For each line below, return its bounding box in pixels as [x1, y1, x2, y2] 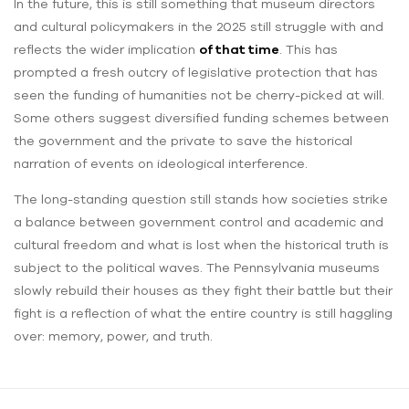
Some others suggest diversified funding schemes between [14, 110, 389, 125]
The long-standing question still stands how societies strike [14, 191, 388, 206]
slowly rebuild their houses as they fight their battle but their [14, 282, 393, 298]
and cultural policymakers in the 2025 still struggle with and [14, 18, 383, 34]
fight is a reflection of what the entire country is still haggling [14, 305, 393, 320]
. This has [279, 41, 338, 57]
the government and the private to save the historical [14, 132, 352, 148]
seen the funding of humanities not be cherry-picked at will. [14, 87, 384, 102]
